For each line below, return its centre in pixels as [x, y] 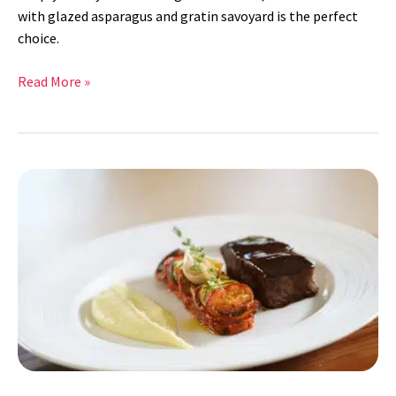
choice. [38, 38]
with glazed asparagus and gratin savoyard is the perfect [188, 16]
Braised [39, 178]
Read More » [54, 82]
